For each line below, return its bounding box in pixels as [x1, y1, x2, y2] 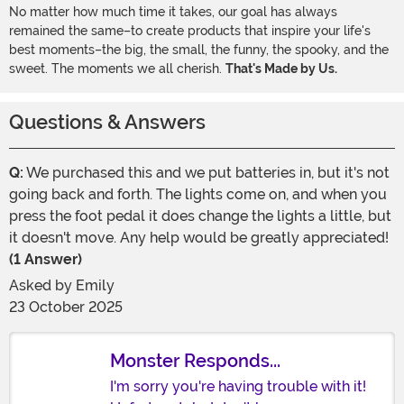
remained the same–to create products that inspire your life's [9, 23, 371, 39]
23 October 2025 [9, 298, 123, 317]
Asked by [9, 277, 76, 295]
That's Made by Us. [225, 61, 337, 77]
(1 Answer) [9, 251, 82, 269]
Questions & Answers [9, 111, 206, 134]
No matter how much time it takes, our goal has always [9, 5, 337, 20]
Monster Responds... [110, 350, 280, 372]
